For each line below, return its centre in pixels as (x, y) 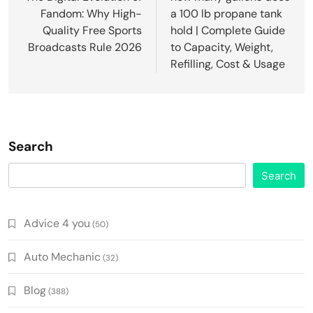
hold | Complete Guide (228, 31)
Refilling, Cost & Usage (228, 64)
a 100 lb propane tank (226, 14)
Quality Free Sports (92, 31)
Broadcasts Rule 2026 (85, 48)
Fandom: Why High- (91, 14)
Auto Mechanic (62, 257)
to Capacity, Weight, (222, 48)
